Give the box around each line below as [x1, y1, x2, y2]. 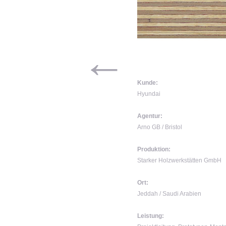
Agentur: [137, 112, 162, 120]
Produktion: [137, 146, 171, 153]
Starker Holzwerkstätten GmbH [137, 157, 221, 164]
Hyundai [137, 90, 160, 97]
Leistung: [137, 212, 164, 219]
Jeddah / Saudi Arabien [137, 190, 201, 197]
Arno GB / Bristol [137, 124, 182, 131]
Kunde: [137, 79, 158, 86]
